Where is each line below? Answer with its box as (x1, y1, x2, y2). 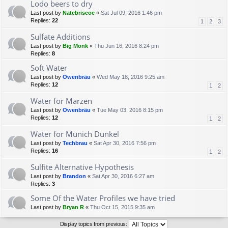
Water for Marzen (31, 96, 92, 106)
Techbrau (63, 140, 88, 147)
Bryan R (63, 204, 84, 211)
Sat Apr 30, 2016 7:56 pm (94, 140, 156, 147)
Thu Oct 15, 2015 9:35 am (90, 204, 155, 211)
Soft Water (31, 63, 67, 73)
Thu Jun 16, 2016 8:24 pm (94, 43, 159, 49)
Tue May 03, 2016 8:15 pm (97, 107, 163, 113)
